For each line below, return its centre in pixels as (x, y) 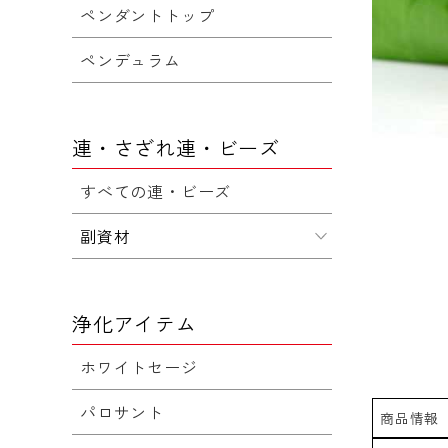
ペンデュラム (130, 60)
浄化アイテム (134, 323)
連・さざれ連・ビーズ (176, 147)
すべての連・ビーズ (156, 191)
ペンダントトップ (147, 15)
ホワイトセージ (139, 367)
